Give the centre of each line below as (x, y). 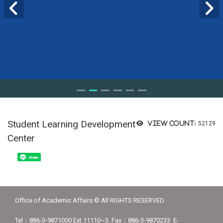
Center (21, 138)
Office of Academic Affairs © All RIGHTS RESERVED (90, 201)
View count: (172, 123)
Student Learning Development (71, 124)
